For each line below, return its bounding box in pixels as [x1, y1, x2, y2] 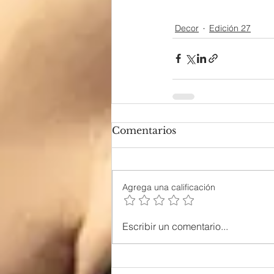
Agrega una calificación [122, 181, 215, 193]
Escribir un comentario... [122, 220, 228, 232]
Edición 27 [209, 23, 251, 34]
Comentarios [112, 124, 176, 136]
